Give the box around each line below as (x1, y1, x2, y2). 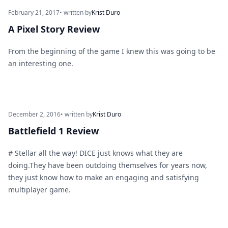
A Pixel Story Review (8, 23, 100, 35)
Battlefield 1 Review (8, 125, 99, 137)
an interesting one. (8, 59, 73, 68)
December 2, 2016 (8, 110, 61, 119)
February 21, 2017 (8, 8, 60, 17)
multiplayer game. (8, 185, 71, 194)
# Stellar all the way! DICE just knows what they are (8, 148, 183, 158)
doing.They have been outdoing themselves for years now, (8, 160, 207, 170)
